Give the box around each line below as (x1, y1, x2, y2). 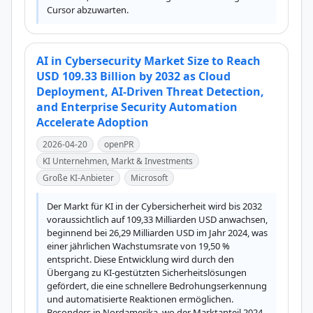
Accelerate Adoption (36, 115, 149, 130)
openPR (104, 138, 133, 150)
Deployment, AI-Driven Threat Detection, (36, 84, 264, 99)
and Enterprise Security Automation (36, 99, 238, 115)
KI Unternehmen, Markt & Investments (43, 155, 193, 167)
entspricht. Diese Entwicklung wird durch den (47, 253, 234, 265)
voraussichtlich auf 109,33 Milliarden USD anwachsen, (47, 213, 268, 226)
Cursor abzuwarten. (47, 3, 129, 16)
